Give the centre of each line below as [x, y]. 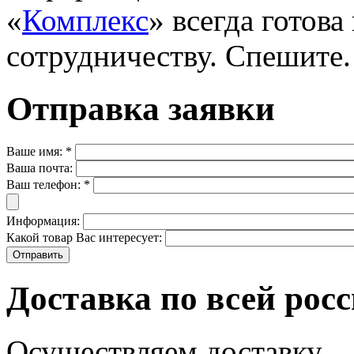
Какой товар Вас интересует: [86, 237]
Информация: [45, 220]
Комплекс [85, 20]
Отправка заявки [141, 108]
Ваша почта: [41, 168]
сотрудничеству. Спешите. [179, 55]
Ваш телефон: [45, 184]
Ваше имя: [36, 151]
